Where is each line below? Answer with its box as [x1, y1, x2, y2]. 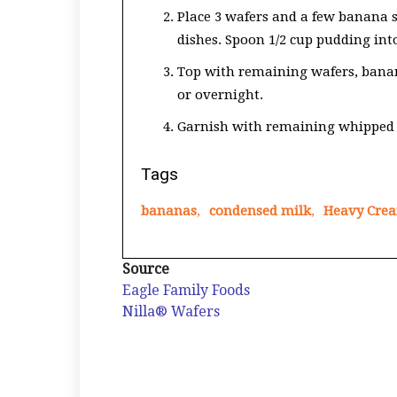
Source [122, 261, 169, 277]
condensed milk [209, 203, 311, 219]
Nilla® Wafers [122, 303, 220, 320]
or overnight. [177, 87, 263, 103]
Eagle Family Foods [122, 282, 250, 299]
